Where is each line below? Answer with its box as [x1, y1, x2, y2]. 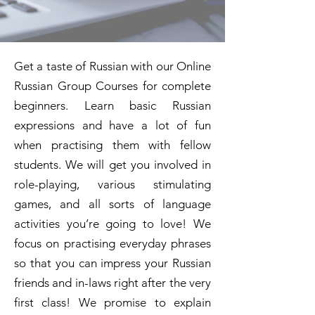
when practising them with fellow [14, 138, 211, 152]
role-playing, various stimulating [14, 177, 211, 191]
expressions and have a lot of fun [14, 118, 211, 132]
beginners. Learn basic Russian [14, 98, 211, 112]
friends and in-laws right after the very [14, 276, 211, 290]
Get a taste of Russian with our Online [14, 59, 211, 73]
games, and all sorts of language [14, 197, 211, 211]
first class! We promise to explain [14, 295, 211, 309]
